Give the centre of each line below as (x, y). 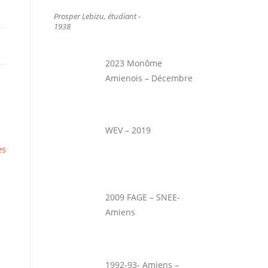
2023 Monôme (133, 63)
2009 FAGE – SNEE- (142, 197)
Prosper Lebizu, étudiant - (97, 16)
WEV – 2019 (128, 130)
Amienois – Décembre (149, 78)
